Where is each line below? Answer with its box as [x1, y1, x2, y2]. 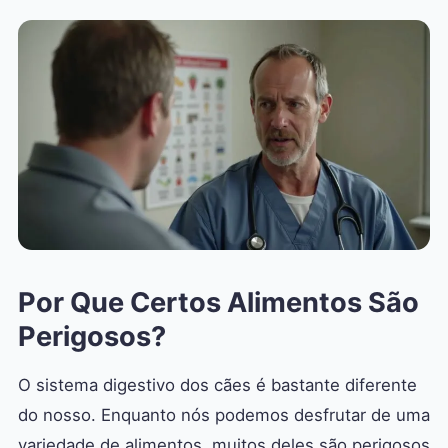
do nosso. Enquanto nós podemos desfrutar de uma [18, 405, 430, 426]
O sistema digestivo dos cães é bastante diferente [18, 375, 417, 396]
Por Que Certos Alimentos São [18, 286, 419, 320]
